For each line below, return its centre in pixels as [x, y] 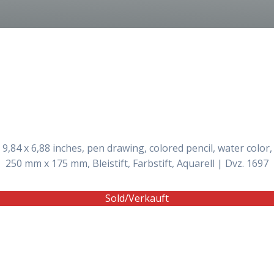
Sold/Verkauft [137, 198]
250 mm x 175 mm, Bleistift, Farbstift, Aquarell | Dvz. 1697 [137, 164]
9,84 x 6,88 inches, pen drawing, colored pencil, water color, [137, 148]
